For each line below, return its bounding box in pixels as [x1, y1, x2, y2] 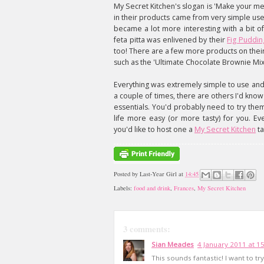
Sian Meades [151, 240, 194, 249]
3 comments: [123, 223, 170, 236]
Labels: [114, 184, 134, 193]
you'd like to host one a [114, 124, 194, 134]
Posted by [114, 170, 140, 179]
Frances [174, 184, 194, 193]
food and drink [134, 184, 170, 193]
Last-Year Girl [140, 170, 177, 179]
